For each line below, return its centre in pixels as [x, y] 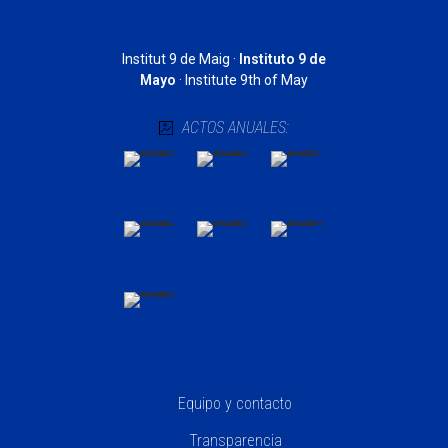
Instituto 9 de [282, 58]
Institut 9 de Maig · [180, 58]
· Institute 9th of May [242, 79]
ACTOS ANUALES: [235, 127]
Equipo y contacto [235, 404]
